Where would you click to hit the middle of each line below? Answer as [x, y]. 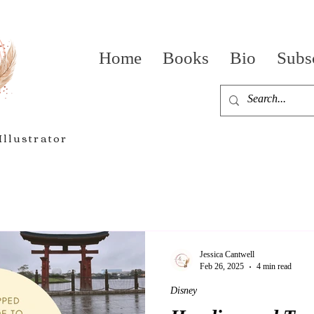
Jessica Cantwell [227, 254]
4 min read [274, 266]
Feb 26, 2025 [222, 266]
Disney [184, 291]
